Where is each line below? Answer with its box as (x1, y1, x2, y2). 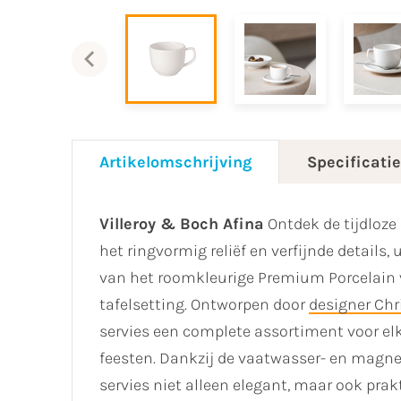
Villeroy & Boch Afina (99, 213, 264, 234)
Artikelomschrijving (99, 151, 252, 172)
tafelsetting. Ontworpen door (99, 294, 309, 314)
